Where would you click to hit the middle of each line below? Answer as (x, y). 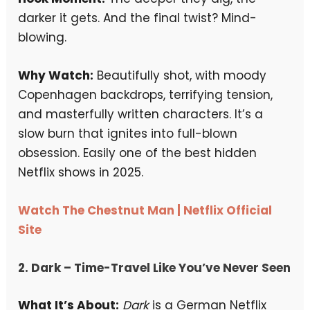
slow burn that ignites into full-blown (128, 133)
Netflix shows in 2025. (81, 172)
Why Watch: (56, 75)
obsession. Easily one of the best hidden (138, 153)
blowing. (43, 37)
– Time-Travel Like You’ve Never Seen (176, 268)
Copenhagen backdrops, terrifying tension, (146, 94)
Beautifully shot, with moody (180, 75)
